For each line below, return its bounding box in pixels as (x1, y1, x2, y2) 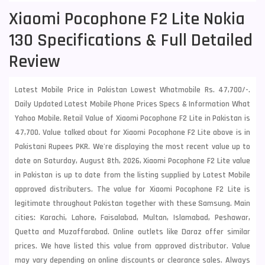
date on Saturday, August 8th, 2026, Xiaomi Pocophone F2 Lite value (15, 156, 250, 166)
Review (9, 50, 60, 73)
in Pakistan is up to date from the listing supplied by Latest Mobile (15, 170, 250, 180)
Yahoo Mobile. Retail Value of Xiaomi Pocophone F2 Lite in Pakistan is (15, 113, 250, 124)
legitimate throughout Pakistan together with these (15, 198, 199, 209)
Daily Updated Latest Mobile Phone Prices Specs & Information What (15, 99, 250, 109)
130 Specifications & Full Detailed (9, 29, 253, 51)
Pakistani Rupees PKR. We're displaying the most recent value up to (15, 141, 250, 152)
